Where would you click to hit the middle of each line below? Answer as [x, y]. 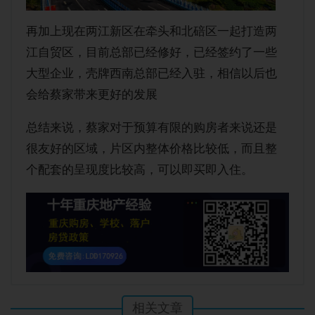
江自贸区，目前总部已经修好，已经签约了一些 [152, 52]
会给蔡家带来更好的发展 [92, 95]
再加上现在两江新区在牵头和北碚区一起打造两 [152, 31]
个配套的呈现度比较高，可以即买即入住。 [140, 170]
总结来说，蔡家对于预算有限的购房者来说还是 [152, 128]
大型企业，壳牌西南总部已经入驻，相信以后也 [152, 73]
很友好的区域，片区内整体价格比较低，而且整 [152, 149]
